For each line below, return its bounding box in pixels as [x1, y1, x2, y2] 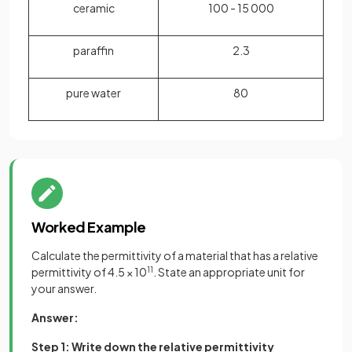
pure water [66, 86, 121, 101]
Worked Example [31, 218, 146, 236]
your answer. [31, 281, 97, 296]
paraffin [73, 43, 114, 58]
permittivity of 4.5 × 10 [31, 265, 147, 280]
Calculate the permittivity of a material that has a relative [31, 248, 318, 263]
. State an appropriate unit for [153, 265, 305, 280]
